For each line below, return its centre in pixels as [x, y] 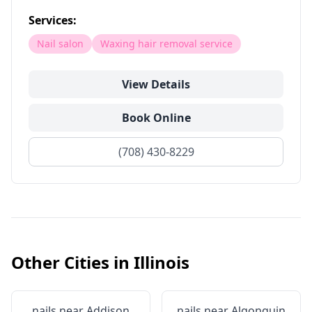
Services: [53, 20]
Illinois [162, 262]
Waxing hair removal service [166, 44]
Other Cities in [72, 262]
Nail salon [60, 44]
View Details [156, 84]
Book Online [156, 118]
